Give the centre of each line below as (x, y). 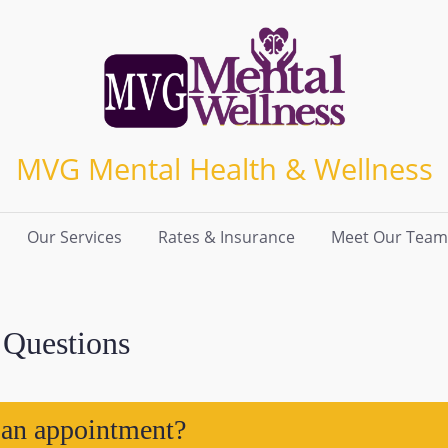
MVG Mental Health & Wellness (224, 168)
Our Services (74, 236)
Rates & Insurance (226, 236)
